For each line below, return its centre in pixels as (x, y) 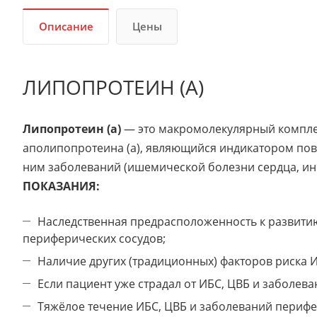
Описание (66, 26)
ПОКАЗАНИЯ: (61, 186)
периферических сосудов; (96, 238)
